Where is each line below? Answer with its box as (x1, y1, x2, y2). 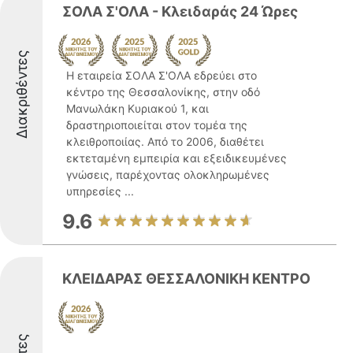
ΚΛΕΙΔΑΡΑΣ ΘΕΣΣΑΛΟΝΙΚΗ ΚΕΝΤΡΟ (62, 270, 310, 287)
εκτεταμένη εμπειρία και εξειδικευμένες (66, 151, 287, 165)
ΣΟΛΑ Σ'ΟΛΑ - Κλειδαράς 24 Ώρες (62, 3, 298, 20)
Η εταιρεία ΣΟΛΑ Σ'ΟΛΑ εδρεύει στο (66, 69, 257, 82)
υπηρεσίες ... (66, 184, 134, 198)
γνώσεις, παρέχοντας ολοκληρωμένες (66, 168, 269, 181)
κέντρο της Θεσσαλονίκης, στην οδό (66, 85, 260, 98)
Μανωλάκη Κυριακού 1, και (66, 102, 209, 115)
